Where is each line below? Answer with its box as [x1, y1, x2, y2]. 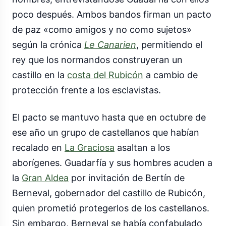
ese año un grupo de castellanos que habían [12, 127, 199, 138]
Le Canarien [84, 39, 136, 50]
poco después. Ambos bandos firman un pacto [12, 9, 211, 20]
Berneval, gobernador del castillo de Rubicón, [12, 188, 205, 199]
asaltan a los [115, 142, 170, 153]
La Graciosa [65, 142, 115, 153]
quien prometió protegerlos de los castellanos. [12, 203, 209, 214]
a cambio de [143, 70, 198, 81]
